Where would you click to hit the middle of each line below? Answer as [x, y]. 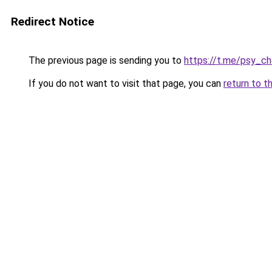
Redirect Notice [53, 22]
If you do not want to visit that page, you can [125, 83]
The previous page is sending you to [105, 60]
